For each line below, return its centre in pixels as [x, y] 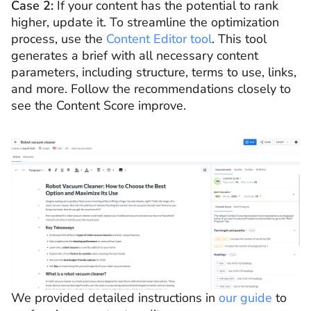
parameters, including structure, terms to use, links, [154, 73]
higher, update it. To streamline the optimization [145, 23]
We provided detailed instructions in [115, 298]
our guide [245, 298]
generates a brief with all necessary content [135, 56]
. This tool [239, 39]
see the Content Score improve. [99, 106]
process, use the [59, 39]
